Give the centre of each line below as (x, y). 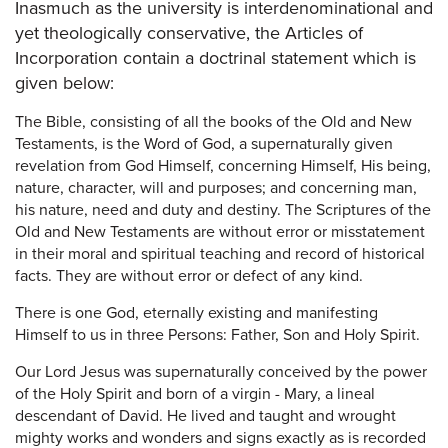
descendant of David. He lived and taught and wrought (205, 415)
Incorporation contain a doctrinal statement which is (215, 57)
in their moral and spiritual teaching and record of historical (220, 253)
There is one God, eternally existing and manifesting (196, 312)
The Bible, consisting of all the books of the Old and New (213, 121)
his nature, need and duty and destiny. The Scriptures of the (223, 209)
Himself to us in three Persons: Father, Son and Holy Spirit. (217, 334)
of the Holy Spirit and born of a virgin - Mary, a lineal (195, 393)
